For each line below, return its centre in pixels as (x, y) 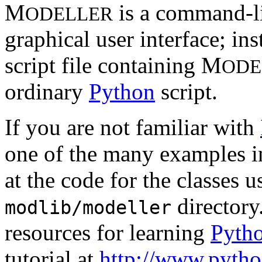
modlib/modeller (88, 208)
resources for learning (108, 233)
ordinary (47, 92)
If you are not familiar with (132, 127)
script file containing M (113, 65)
